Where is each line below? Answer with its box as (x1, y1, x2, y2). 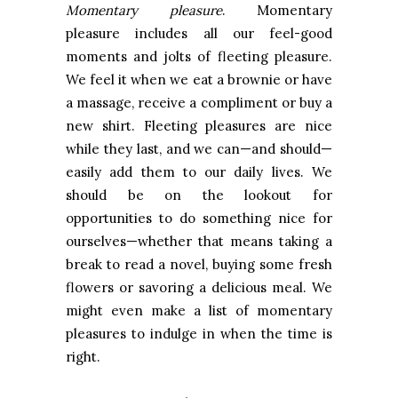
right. (66, 348, 100, 366)
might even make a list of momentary (66, 302, 332, 320)
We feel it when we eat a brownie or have (66, 71, 332, 89)
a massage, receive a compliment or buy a (66, 94, 332, 112)
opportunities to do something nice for (66, 210, 332, 227)
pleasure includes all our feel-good (66, 25, 332, 43)
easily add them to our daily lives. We (66, 163, 332, 181)
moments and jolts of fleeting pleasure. (66, 48, 332, 66)
